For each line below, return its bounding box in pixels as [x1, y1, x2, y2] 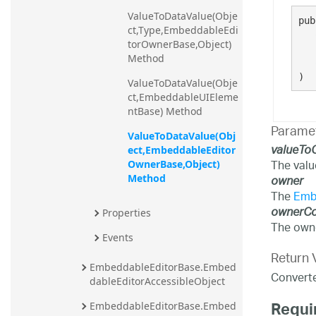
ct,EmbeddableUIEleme [128, 90, 238, 104]
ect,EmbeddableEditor [128, 142, 236, 157]
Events [102, 230, 133, 244]
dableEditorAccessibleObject [90, 274, 225, 288]
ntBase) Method [128, 104, 202, 118]
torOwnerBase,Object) [128, 37, 231, 51]
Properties [102, 205, 151, 219]
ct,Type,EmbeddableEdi [128, 23, 238, 37]
